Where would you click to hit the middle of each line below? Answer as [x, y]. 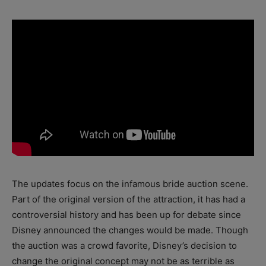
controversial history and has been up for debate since [126, 214]
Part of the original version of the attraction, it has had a [129, 199]
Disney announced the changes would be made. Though [130, 230]
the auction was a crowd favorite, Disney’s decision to [124, 245]
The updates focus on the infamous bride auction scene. [130, 183]
